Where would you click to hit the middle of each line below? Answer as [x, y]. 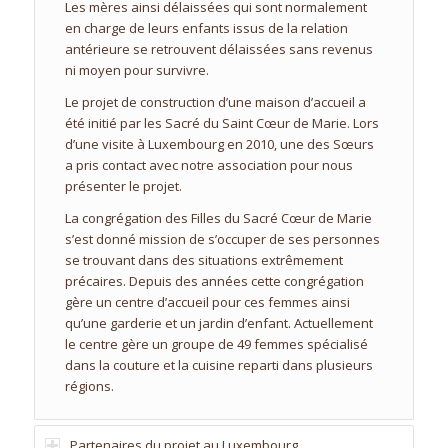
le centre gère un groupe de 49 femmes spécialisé [216, 344]
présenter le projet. [123, 186]
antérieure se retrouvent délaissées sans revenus [218, 49]
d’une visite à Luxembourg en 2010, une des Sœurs [219, 144]
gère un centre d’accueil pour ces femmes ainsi [207, 302]
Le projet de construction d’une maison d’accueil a [215, 102]
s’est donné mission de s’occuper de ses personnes [222, 239]
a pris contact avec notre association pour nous [208, 165]
